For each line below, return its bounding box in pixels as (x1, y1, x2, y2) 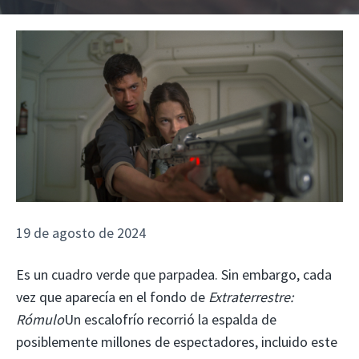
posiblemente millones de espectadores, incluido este (16, 333, 337, 352)
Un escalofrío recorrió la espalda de (64, 310, 276, 329)
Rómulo (16, 310, 64, 329)
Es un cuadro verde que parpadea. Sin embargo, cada (16, 265, 332, 284)
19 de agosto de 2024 (16, 223, 146, 242)
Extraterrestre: (208, 288, 293, 307)
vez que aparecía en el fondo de (16, 288, 208, 307)
